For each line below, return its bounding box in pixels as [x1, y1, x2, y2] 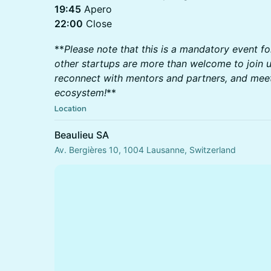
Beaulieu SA [54, 129, 109, 141]
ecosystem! [54, 87, 106, 99]
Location [54, 103, 87, 114]
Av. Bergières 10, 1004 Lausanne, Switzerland [54, 145, 236, 155]
